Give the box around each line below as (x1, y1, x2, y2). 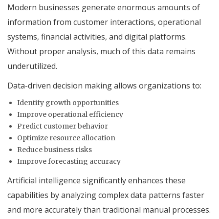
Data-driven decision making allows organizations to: (7, 80, 201, 91)
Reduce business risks (17, 145, 92, 154)
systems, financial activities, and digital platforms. (7, 31, 187, 42)
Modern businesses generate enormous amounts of (7, 1, 200, 13)
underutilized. (7, 60, 57, 71)
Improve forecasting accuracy (17, 156, 121, 166)
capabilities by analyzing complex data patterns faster (7, 189, 204, 200)
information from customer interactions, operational (7, 16, 201, 27)
